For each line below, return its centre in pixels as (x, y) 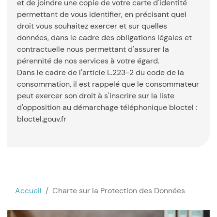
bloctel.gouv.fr (42, 119)
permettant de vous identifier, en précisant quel (102, 14)
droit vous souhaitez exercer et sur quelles (92, 26)
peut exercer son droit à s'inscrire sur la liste (96, 96)
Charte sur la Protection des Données (119, 191)
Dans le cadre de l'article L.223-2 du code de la (101, 72)
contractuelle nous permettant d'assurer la (93, 49)
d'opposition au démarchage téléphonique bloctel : (107, 107)
